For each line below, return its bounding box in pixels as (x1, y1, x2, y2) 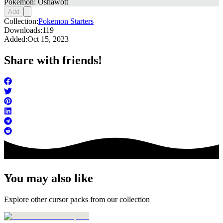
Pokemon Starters (38, 17, 94, 26)
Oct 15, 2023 (27, 35, 69, 44)
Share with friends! (4, 54, 102, 67)
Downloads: (4, 26, 42, 35)
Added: (4, 35, 27, 44)
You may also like (4, 172, 93, 185)
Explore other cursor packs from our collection (4, 195, 150, 204)
